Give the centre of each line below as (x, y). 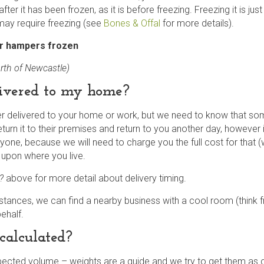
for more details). (197, 23)
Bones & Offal (132, 23)
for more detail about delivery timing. (110, 178)
